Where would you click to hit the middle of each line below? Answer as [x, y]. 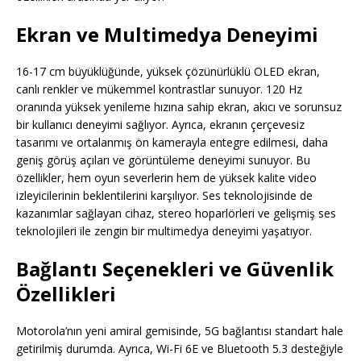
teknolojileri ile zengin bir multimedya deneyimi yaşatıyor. [164, 231]
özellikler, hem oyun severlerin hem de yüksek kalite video [166, 178]
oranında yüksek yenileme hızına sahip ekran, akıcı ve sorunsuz [179, 107]
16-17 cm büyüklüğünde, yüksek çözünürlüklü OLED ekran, [168, 72]
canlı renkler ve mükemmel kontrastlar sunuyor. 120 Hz [159, 89]
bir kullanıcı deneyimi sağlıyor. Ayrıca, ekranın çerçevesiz [160, 125]
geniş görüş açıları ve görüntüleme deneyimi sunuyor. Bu [163, 160]
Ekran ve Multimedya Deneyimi [167, 35]
